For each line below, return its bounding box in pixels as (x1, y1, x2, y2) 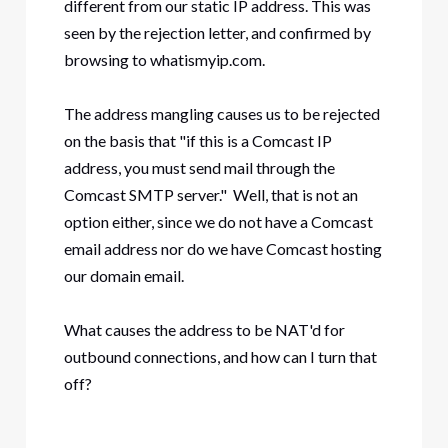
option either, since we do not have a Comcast (63, 211, 373, 231)
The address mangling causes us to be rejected (63, 103, 380, 123)
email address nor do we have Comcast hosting (63, 238, 382, 258)
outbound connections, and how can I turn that (63, 346, 377, 366)
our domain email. (63, 265, 184, 285)
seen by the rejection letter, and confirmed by (63, 22, 371, 42)
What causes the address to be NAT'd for (63, 319, 345, 339)
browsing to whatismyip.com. (63, 49, 265, 69)
